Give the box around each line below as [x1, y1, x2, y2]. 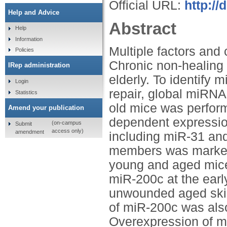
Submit [15, 120, 32, 127]
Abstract [109, 19, 176, 38]
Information [15, 35, 43, 42]
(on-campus [51, 120, 82, 126]
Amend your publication [8, 103, 84, 111]
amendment [15, 128, 44, 135]
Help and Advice [8, 8, 59, 16]
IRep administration [8, 61, 70, 69]
